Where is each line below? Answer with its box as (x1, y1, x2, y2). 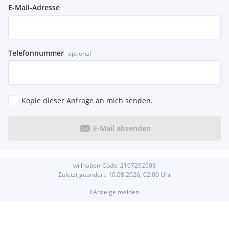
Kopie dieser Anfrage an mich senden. (21, 95, 153, 105)
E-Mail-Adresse (8, 2, 60, 12)
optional (68, 49, 91, 58)
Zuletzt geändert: (58, 170, 108, 179)
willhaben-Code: (73, 161, 120, 170)
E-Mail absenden (93, 123, 151, 133)
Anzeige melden (91, 187, 139, 196)
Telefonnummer (8, 48, 64, 58)
